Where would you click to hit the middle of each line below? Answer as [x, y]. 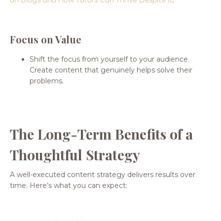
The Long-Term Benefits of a [101, 134]
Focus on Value [46, 39]
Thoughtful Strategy [75, 154]
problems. [47, 81]
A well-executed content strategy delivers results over [103, 174]
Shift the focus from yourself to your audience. [110, 59]
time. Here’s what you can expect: [69, 185]
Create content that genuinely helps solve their [111, 70]
